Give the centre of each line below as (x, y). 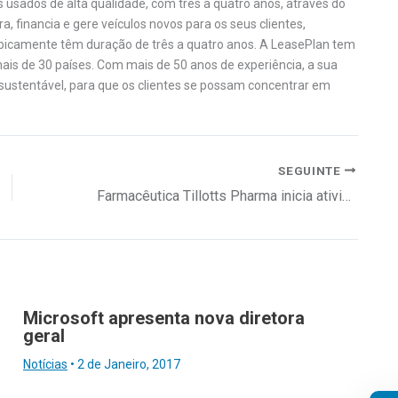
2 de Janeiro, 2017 (129, 364)
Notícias (45, 364)
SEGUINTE (311, 170)
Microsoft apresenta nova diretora (164, 318)
